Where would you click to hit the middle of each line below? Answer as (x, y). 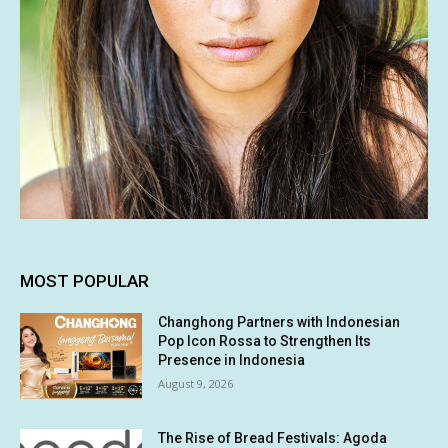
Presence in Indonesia (232, 360)
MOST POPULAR (84, 281)
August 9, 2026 (196, 384)
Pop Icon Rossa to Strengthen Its (265, 341)
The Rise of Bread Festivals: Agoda (273, 437)
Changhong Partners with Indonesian (279, 322)
